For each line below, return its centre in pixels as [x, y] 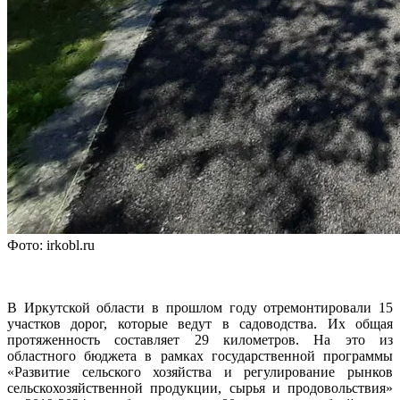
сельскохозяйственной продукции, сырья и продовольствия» [200, 388]
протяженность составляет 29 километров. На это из [200, 340]
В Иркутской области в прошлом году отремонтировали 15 [200, 308]
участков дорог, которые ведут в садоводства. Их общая [200, 324]
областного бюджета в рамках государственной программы [200, 356]
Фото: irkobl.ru [51, 246]
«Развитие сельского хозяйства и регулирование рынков [200, 372]
